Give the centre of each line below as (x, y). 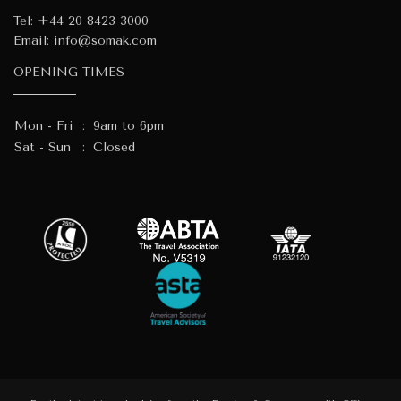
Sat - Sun (43, 147)
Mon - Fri (44, 125)
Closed (114, 147)
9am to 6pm (128, 125)
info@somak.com (105, 40)
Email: (34, 40)
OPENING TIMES (69, 72)
